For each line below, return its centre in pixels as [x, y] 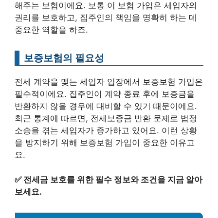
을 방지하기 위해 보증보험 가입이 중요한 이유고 [105, 143]
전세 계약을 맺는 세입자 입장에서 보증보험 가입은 [109, 82]
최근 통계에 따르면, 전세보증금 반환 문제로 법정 [106, 118]
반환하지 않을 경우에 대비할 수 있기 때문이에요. [106, 106]
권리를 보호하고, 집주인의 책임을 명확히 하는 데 [106, 18]
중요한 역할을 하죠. [51, 30]
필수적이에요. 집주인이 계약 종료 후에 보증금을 [105, 94]
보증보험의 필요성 [64, 58]
